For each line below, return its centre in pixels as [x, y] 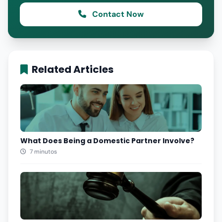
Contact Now [117, 14]
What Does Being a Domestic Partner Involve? [107, 141]
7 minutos [43, 152]
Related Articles [73, 69]
